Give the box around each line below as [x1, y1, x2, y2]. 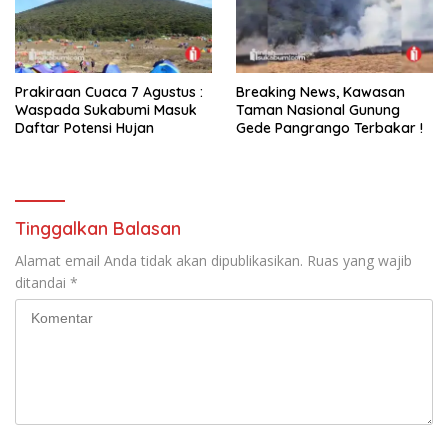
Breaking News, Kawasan [236, 82, 405, 101]
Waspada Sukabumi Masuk [15, 100, 197, 119]
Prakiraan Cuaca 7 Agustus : [15, 82, 203, 101]
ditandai [15, 272, 70, 292]
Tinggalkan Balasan [15, 216, 181, 240]
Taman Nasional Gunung [236, 100, 400, 119]
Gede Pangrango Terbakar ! [236, 118, 423, 137]
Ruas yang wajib [307, 250, 412, 270]
